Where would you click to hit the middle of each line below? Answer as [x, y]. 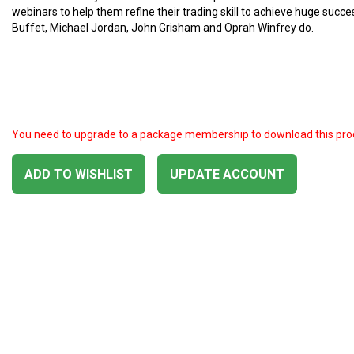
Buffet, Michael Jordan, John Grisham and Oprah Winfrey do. [163, 28]
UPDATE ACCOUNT [227, 174]
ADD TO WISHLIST [79, 174]
